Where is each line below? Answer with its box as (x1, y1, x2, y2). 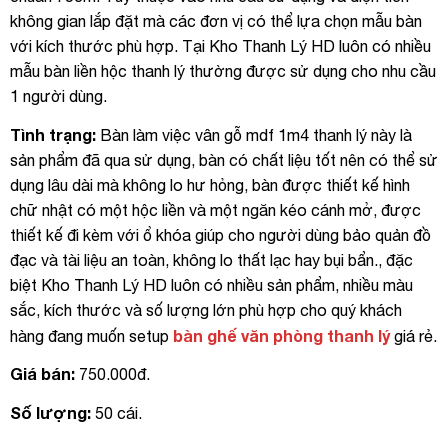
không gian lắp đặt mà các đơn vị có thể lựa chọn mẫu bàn (10, 11, 422, 30)
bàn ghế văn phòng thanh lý (173, 325, 390, 345)
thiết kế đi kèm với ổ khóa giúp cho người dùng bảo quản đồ (10, 225, 431, 244)
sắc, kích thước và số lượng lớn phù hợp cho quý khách (10, 300, 402, 319)
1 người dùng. (10, 86, 107, 105)
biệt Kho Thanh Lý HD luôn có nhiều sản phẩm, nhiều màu (10, 275, 413, 294)
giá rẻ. (390, 326, 437, 345)
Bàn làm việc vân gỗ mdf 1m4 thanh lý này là (96, 125, 412, 144)
